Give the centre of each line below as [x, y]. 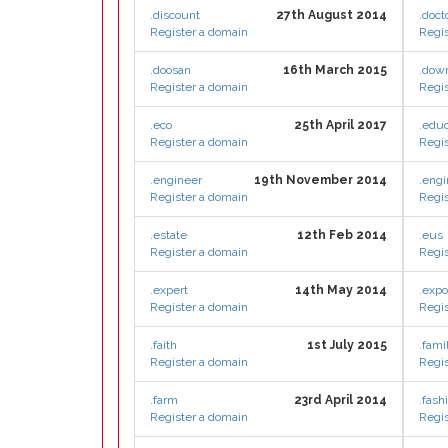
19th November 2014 [320, 180]
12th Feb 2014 [342, 235]
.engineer [176, 180]
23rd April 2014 [340, 400]
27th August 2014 [331, 15]
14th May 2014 [341, 290]
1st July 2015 [347, 345]
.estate [168, 235]
